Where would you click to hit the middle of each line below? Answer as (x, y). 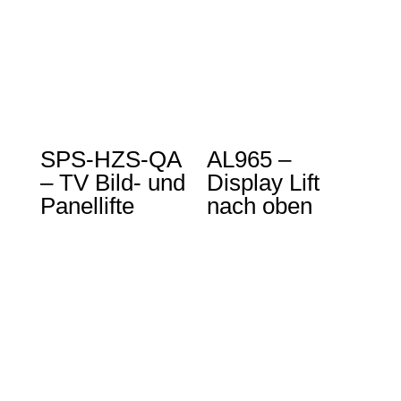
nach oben (260, 205)
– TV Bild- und (112, 182)
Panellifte (87, 205)
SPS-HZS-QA (110, 159)
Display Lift (264, 182)
